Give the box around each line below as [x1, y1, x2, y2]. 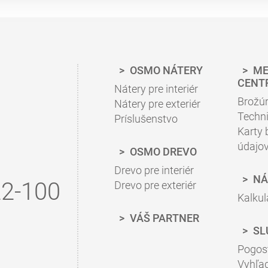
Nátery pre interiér [114, 83, 198, 95]
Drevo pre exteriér [114, 179, 196, 191]
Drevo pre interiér [114, 164, 194, 176]
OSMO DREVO [127, 145, 197, 158]
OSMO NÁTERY [127, 64, 203, 77]
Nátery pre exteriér [114, 98, 200, 110]
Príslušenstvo [114, 112, 178, 125]
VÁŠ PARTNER [127, 212, 199, 224]
